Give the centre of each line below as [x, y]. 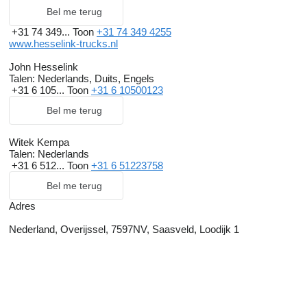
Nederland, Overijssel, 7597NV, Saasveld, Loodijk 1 [124, 230]
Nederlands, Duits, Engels [95, 79]
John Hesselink [44, 67]
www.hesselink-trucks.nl [63, 44]
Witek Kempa [39, 143]
